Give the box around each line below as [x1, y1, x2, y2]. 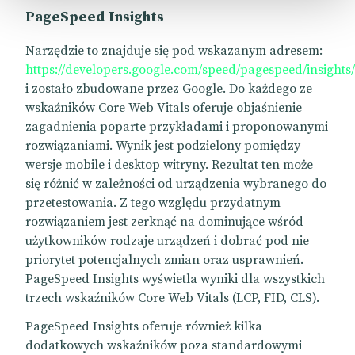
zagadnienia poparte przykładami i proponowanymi [25, 119, 328, 136]
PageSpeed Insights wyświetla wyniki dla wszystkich [25, 271, 325, 288]
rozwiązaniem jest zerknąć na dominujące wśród [25, 214, 303, 231]
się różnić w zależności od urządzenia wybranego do [25, 176, 326, 193]
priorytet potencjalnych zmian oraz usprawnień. [25, 252, 303, 269]
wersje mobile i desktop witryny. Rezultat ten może [25, 157, 313, 174]
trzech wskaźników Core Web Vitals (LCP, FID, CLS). [25, 290, 319, 307]
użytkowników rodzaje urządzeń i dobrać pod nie [25, 233, 309, 250]
